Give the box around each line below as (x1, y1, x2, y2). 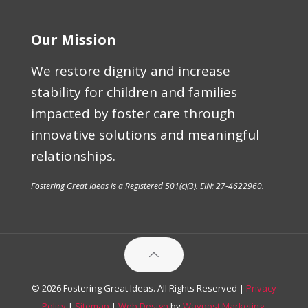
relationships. (31, 146, 115, 165)
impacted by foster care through (31, 104, 235, 122)
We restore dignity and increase (31, 61, 230, 80)
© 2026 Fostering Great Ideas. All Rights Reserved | (32, 281, 246, 294)
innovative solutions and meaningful (31, 125, 259, 144)
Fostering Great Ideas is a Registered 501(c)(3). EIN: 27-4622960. (31, 179, 264, 192)
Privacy (246, 281, 276, 294)
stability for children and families (31, 82, 237, 101)
